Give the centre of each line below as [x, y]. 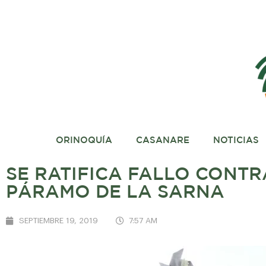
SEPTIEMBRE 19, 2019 [58, 221]
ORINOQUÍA [84, 140]
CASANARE [162, 140]
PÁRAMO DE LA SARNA [115, 193]
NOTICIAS [236, 140]
